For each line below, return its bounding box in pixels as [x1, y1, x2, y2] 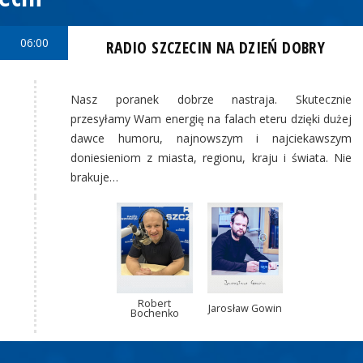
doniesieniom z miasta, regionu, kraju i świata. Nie [70, 150, 352, 166]
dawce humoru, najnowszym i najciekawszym [70, 130, 352, 147]
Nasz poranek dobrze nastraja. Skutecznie [70, 92, 352, 108]
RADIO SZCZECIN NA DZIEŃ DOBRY [105, 36, 326, 58]
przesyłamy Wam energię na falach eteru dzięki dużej [70, 111, 352, 127]
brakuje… [70, 169, 118, 186]
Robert [138, 296, 172, 310]
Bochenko [130, 305, 179, 320]
